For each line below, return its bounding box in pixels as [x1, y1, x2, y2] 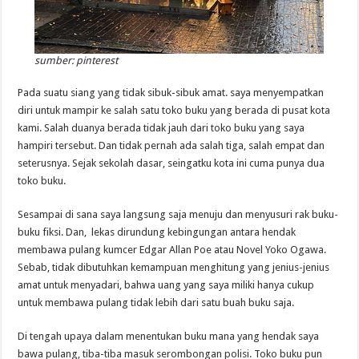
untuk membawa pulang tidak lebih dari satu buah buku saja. [18, 296, 295, 309]
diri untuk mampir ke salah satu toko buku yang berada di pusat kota [18, 104, 331, 117]
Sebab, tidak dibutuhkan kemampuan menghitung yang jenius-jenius [18, 261, 330, 274]
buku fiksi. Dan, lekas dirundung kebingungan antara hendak [18, 226, 296, 239]
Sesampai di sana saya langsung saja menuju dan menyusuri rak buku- [18, 208, 339, 221]
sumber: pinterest [34, 54, 119, 67]
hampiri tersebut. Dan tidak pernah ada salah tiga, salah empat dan [18, 139, 325, 152]
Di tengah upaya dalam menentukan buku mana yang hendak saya [18, 330, 320, 343]
